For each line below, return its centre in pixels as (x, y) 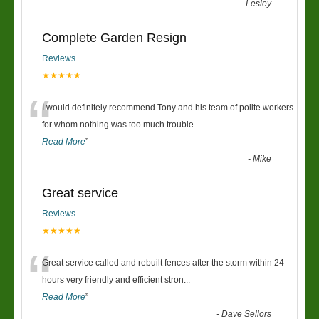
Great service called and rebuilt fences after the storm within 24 (163, 263)
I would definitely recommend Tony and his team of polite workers (168, 108)
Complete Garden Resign (114, 38)
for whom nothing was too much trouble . (121, 125)
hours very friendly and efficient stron (113, 280)
